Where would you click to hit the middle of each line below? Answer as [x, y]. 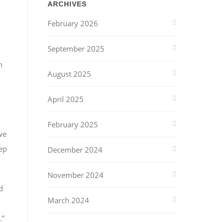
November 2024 [76, 175]
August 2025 [69, 74]
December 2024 [75, 150]
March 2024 [68, 200]
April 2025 [66, 99]
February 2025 [73, 124]
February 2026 [73, 23]
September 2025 [76, 49]
